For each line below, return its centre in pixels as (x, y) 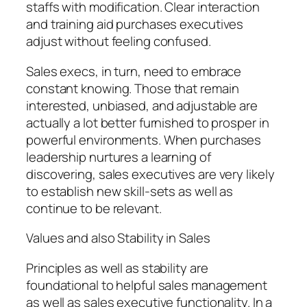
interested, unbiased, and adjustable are (142, 105)
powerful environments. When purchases (144, 139)
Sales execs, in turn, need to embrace (134, 71)
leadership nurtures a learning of (119, 157)
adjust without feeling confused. (119, 41)
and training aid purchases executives (135, 24)
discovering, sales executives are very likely (150, 174)
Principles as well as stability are (117, 268)
